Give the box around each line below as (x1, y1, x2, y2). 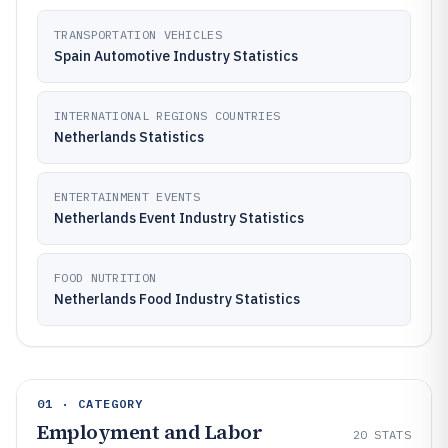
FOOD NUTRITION (54, 270, 157, 285)
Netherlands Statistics (54, 128, 204, 146)
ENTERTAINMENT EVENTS (54, 189, 200, 204)
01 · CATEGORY (37, 396, 144, 411)
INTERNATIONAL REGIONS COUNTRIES (54, 108, 281, 123)
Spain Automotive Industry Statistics (54, 47, 298, 65)
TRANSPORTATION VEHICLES (54, 27, 222, 42)
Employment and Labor (37, 418, 262, 446)
